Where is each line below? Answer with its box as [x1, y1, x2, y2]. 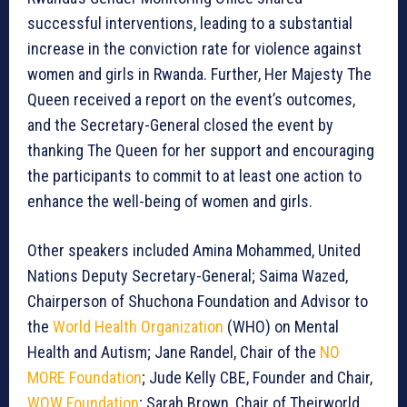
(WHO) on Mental [223, 317, 339, 337]
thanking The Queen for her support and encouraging [27, 141, 374, 161]
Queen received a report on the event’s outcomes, [27, 90, 355, 110]
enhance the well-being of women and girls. [27, 192, 313, 212]
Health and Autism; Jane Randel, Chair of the [27, 342, 320, 362]
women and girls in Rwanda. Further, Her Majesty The [27, 65, 372, 84]
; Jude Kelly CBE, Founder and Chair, [142, 368, 372, 388]
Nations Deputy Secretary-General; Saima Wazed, [27, 266, 348, 286]
